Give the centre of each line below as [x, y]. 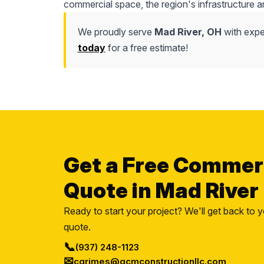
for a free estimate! [146, 48]
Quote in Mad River [161, 190]
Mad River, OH [188, 32]
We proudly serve [116, 32]
